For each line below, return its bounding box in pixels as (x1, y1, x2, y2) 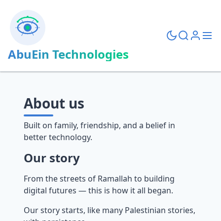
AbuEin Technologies (8, 46, 129, 62)
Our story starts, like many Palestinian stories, (24, 205, 195, 216)
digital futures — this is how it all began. (24, 185, 173, 196)
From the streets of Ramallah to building (24, 173, 175, 184)
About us (24, 94, 84, 112)
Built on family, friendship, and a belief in (24, 120, 175, 131)
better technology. (24, 132, 92, 143)
